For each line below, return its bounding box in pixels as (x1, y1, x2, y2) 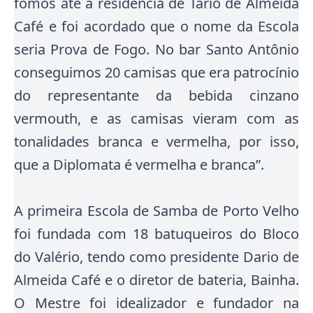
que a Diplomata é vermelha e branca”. (14, 155, 268, 174)
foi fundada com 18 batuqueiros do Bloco (14, 224, 299, 243)
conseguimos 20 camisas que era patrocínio (14, 63, 299, 82)
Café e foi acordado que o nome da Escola (14, 17, 299, 36)
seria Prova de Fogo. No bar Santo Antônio (14, 40, 299, 59)
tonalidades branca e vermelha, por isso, (14, 132, 299, 151)
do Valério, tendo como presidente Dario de (14, 247, 299, 266)
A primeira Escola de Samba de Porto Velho (14, 201, 299, 220)
